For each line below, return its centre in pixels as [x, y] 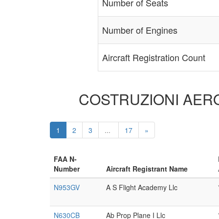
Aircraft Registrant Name [147, 169]
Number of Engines [140, 30]
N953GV [67, 187]
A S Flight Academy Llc [142, 187]
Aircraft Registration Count [153, 57]
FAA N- [65, 159]
